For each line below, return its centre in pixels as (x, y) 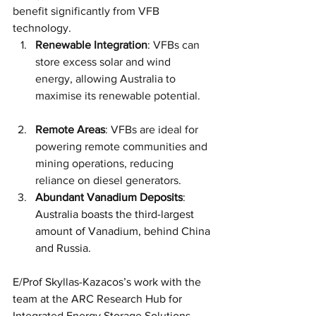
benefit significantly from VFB (87, 11)
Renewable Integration (91, 44)
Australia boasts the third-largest (116, 214)
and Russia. (63, 248)
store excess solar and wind (104, 61)
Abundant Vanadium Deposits (109, 197)
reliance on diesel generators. (108, 180)
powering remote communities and (123, 146)
